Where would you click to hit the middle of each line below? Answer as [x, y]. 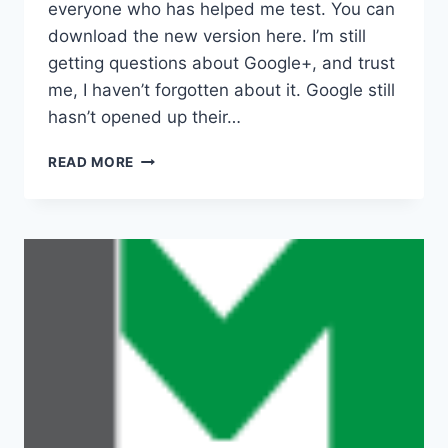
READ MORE [91, 162]
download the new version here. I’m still [207, 36]
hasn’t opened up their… [144, 117]
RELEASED [171, 241]
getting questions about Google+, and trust [221, 63]
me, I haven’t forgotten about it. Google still [221, 90]
